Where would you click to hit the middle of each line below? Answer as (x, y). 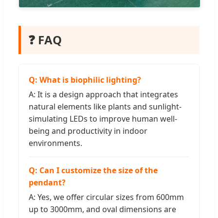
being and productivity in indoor (88, 131)
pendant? (47, 182)
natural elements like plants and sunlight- (105, 106)
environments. (55, 143)
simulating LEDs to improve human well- (103, 118)
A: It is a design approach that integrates (103, 94)
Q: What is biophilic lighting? (85, 80)
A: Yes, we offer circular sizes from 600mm (106, 197)
